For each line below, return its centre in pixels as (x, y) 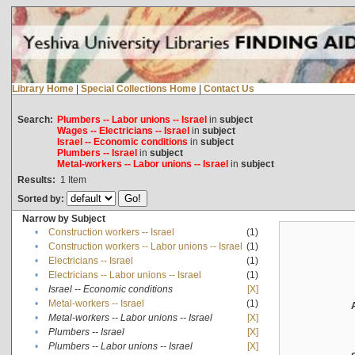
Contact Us (229, 88)
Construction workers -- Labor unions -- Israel (145, 246)
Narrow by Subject (63, 218)
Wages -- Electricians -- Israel (123, 130)
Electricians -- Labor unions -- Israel (124, 275)
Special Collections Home (138, 88)
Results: (36, 179)
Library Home (42, 88)
